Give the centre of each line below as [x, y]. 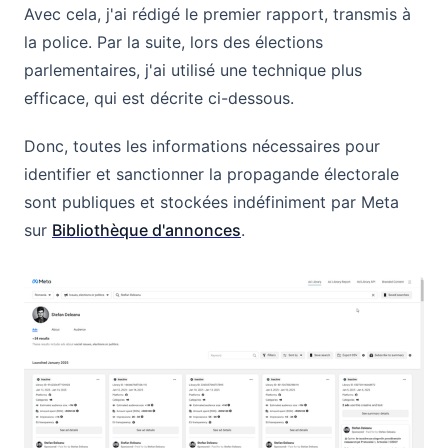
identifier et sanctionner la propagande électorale [211, 173]
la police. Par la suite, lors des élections [173, 41]
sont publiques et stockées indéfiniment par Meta [211, 201]
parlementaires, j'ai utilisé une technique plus [193, 69]
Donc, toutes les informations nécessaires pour [202, 145]
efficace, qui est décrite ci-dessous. [159, 97]
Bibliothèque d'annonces [146, 229]
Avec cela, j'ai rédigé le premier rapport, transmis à [217, 13]
